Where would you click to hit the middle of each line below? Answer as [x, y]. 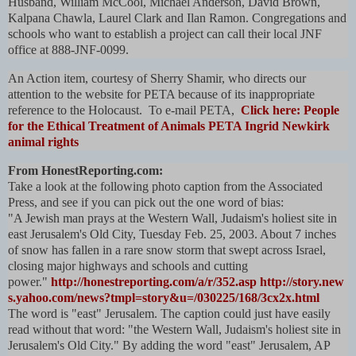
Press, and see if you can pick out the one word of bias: [146, 202]
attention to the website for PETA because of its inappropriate [161, 95]
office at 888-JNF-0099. [68, 50]
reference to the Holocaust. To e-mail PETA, [124, 110]
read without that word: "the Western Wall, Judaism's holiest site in [174, 329]
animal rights [43, 142]
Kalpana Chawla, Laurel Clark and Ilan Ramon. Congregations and [177, 18]
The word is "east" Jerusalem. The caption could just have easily [169, 313]
